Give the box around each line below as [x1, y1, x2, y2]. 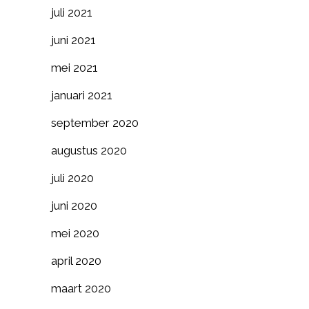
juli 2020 [51, 171, 94, 185]
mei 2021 [51, 61, 98, 74]
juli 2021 [51, 6, 92, 19]
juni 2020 [51, 199, 97, 212]
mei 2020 [51, 226, 99, 240]
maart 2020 [51, 281, 111, 295]
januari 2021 [51, 88, 112, 102]
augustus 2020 [51, 143, 127, 157]
